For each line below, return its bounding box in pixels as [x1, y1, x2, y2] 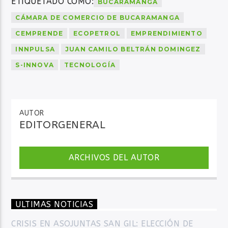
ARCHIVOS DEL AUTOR [68, 152, 160, 162]
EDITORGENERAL [19, 118, 106, 131]
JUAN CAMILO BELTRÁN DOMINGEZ [65, 45, 201, 53]
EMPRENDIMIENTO [131, 30, 203, 38]
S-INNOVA [15, 61, 54, 69]
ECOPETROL [73, 30, 121, 38]
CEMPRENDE [15, 30, 64, 38]
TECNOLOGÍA [64, 61, 116, 69]
